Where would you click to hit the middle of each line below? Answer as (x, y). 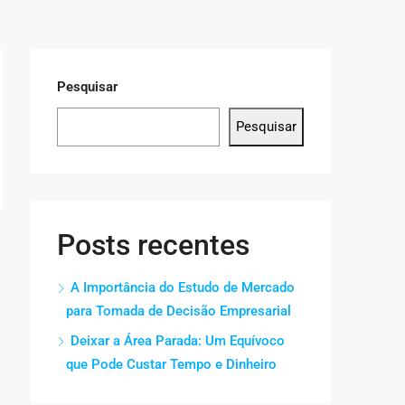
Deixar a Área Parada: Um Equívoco (178, 340)
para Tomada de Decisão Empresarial (179, 311)
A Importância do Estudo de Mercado (183, 287)
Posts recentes (153, 245)
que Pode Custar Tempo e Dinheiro (171, 364)
